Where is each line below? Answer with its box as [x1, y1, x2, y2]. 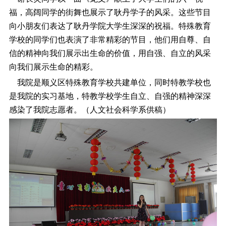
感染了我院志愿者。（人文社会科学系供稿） [9, 105, 171, 115]
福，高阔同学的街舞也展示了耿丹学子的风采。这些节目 [9, 8, 211, 17]
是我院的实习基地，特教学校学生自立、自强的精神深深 [9, 92, 211, 101]
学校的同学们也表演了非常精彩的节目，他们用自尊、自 [9, 35, 211, 44]
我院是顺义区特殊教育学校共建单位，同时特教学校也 [9, 78, 211, 87]
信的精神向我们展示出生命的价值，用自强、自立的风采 [9, 48, 211, 58]
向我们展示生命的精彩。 [9, 62, 98, 71]
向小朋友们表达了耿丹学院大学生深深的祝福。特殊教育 [9, 21, 211, 30]
